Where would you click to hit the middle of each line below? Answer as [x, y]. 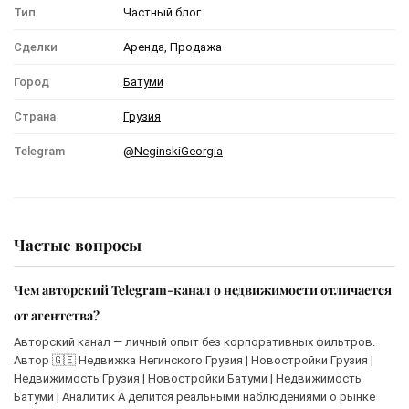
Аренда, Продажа [173, 47]
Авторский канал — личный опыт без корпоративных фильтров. [194, 341]
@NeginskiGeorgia [173, 151]
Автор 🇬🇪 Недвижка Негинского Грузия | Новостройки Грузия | [194, 360]
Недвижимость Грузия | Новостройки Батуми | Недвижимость [188, 378]
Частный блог [162, 12]
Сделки [36, 47]
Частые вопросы [78, 244]
